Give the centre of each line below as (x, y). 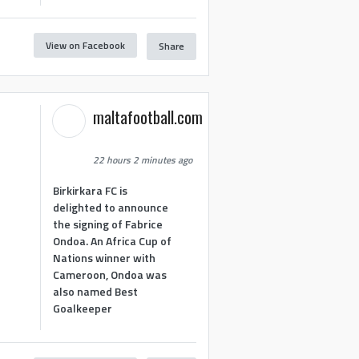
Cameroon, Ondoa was (110, 274)
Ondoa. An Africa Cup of (113, 240)
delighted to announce (111, 207)
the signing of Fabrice (108, 224)
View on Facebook (85, 45)
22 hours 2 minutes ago (143, 160)
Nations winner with (105, 257)
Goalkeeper (83, 308)
